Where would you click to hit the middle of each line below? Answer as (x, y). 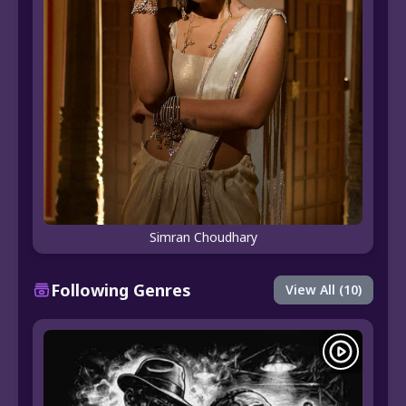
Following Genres (121, 290)
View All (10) (324, 290)
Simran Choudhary (203, 237)
